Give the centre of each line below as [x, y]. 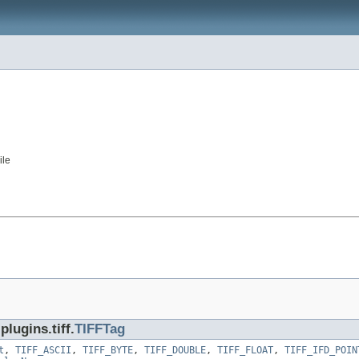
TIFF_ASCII [43, 351]
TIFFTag [100, 329]
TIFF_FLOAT [245, 351]
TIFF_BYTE [108, 351]
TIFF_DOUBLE [175, 351]
